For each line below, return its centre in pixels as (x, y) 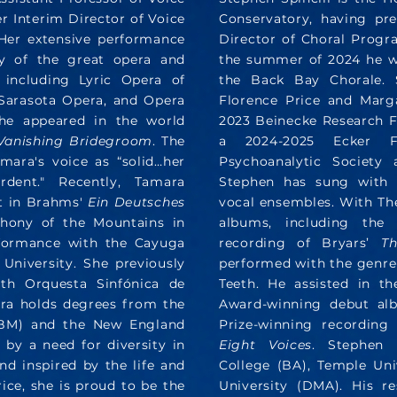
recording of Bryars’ (300, 242)
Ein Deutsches (136, 202)
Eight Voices (266, 344)
